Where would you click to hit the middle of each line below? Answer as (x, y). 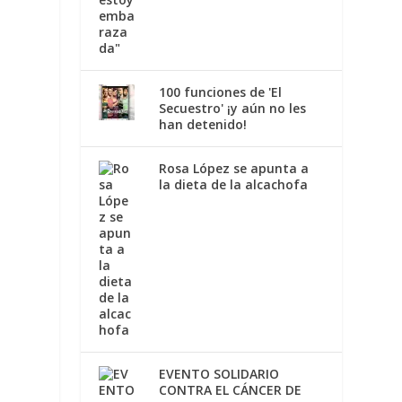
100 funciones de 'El (220, 92)
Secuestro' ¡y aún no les (232, 108)
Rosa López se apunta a (233, 168)
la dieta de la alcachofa (233, 184)
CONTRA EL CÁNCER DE (230, 389)
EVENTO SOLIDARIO (218, 373)
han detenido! (202, 124)
